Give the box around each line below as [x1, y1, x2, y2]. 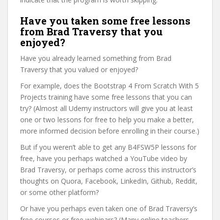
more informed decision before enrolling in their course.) [20, 126, 199, 136]
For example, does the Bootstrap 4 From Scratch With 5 [20, 81, 199, 90]
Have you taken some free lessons [20, 14, 191, 27]
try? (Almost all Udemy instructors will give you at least [20, 104, 193, 113]
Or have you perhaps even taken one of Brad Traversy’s [20, 204, 197, 213]
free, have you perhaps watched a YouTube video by [20, 154, 187, 163]
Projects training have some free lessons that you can [20, 92, 192, 102]
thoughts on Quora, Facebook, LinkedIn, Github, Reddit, [20, 176, 197, 186]
